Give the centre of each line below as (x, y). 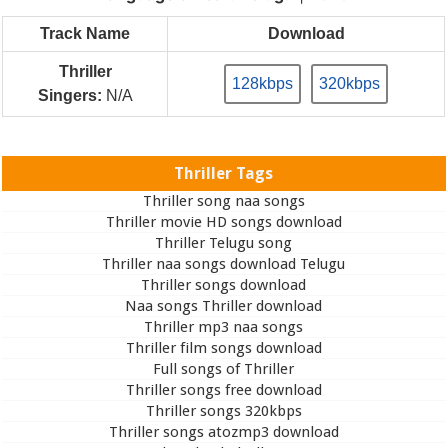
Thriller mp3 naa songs (224, 326)
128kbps (263, 83)
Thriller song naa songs (223, 200)
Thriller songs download (224, 284)
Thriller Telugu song (224, 242)
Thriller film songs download (223, 347)
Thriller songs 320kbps (223, 410)
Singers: (69, 95)
